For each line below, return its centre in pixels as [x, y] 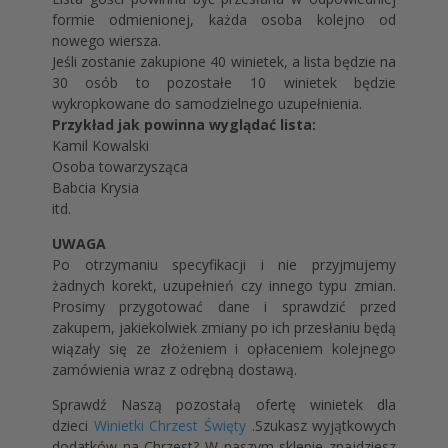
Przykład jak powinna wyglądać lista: [183, 125]
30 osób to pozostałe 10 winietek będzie [224, 83]
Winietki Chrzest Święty [169, 426]
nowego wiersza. [106, 41]
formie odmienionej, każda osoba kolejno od [224, 20]
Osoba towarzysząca [119, 167]
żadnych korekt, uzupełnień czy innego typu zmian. [224, 286]
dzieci [72, 426]
